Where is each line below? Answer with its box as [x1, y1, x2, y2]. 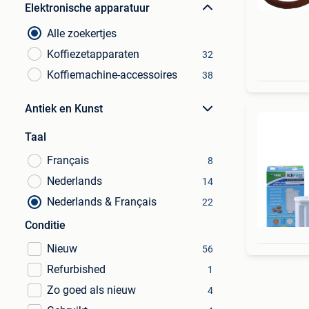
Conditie [25, 219, 66, 232]
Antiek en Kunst [25, 102, 103, 115]
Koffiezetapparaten [47, 48, 139, 61]
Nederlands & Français [47, 195, 157, 208]
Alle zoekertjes [47, 27, 117, 40]
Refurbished [47, 263, 106, 276]
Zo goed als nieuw [47, 283, 136, 297]
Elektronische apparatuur [25, 1, 150, 14]
